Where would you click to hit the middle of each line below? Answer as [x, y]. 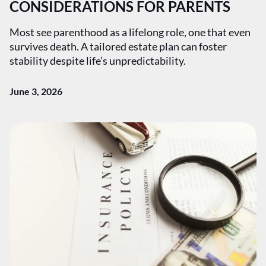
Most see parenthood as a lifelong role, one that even [130, 32]
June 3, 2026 [36, 91]
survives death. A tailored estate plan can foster [118, 46]
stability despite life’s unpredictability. [98, 61]
